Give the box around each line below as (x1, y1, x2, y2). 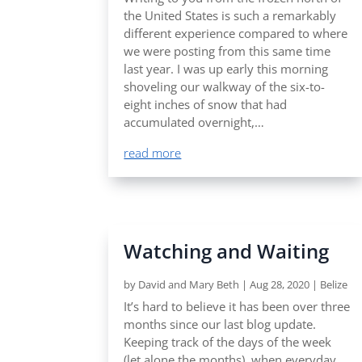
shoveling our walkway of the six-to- (124, 78, 326, 95)
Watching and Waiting (124, 238, 330, 265)
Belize (320, 277, 348, 293)
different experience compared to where (124, 24, 348, 41)
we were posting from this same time (124, 42, 331, 59)
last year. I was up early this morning (124, 60, 329, 77)
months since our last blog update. (124, 316, 317, 333)
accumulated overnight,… (124, 113, 265, 130)
